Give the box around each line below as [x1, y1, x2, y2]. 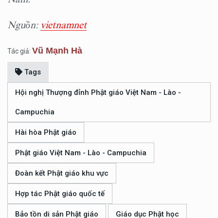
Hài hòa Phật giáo [15, 127, 76, 137]
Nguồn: [7, 19, 40, 30]
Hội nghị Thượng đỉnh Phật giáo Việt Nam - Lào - [15, 88, 181, 97]
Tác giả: [7, 47, 32, 55]
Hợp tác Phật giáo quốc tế [15, 189, 105, 198]
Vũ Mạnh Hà [32, 45, 82, 55]
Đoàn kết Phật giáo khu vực [15, 168, 109, 178]
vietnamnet [40, 19, 87, 30]
